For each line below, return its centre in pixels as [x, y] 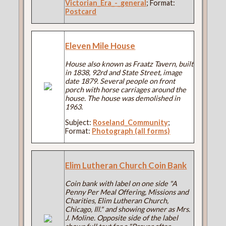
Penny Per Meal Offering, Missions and [127, 192]
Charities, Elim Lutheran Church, [117, 200]
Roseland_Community [131, 122]
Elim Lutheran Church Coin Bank [126, 165]
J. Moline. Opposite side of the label [122, 217]
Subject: [79, 122]
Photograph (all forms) [131, 131]
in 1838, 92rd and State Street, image [124, 72]
